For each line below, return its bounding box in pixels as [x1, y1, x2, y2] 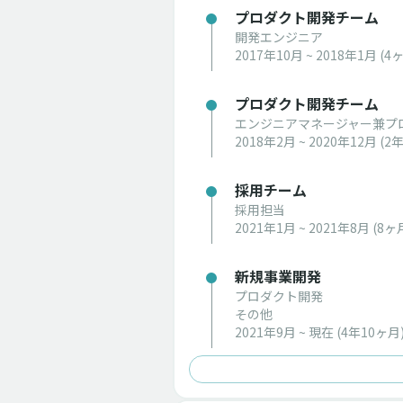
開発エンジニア [234, 28, 323, 46]
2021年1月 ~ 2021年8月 [234, 219, 370, 237]
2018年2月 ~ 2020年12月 [234, 132, 377, 150]
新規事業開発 [234, 265, 321, 287]
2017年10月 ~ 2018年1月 [234, 46, 377, 64]
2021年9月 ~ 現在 [234, 323, 334, 341]
